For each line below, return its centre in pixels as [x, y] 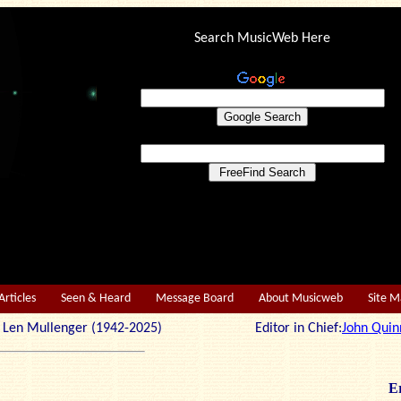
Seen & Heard [96, 299]
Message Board [195, 299]
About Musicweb [301, 299]
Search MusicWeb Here [262, 38]
